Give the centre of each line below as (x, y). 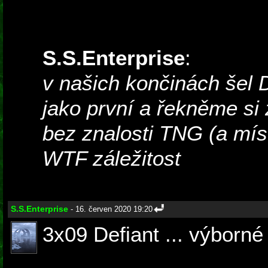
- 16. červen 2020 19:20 (110, 209)
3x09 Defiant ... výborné (153, 234)
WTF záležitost (112, 159)
